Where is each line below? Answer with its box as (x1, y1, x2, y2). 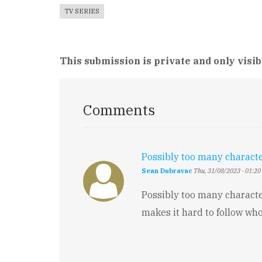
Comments (83, 101, 155, 119)
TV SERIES (64, 7, 99, 15)
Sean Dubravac (142, 167, 192, 175)
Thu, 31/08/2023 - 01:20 (192, 167, 261, 175)
